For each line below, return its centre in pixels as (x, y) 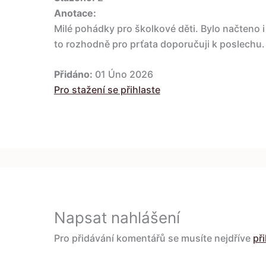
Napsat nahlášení (117, 217)
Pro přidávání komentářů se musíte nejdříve (153, 238)
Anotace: (75, 13)
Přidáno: (73, 75)
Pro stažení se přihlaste (107, 90)
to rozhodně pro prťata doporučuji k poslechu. (159, 44)
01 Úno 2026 (123, 75)
